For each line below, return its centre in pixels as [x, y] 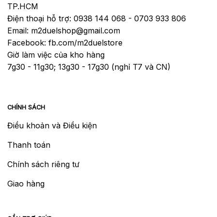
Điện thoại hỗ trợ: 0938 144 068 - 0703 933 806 [97, 19]
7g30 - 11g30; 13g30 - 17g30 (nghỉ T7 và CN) [89, 67]
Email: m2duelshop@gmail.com [64, 31]
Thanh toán [29, 145]
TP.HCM [23, 7]
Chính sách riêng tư [43, 164]
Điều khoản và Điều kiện [52, 125]
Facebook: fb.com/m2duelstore [65, 43]
